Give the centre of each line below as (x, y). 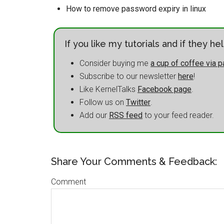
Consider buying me (115, 63)
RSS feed (126, 115)
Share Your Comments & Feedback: (134, 161)
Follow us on (103, 102)
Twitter (138, 102)
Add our (94, 115)
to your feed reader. (178, 115)
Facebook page (164, 89)
